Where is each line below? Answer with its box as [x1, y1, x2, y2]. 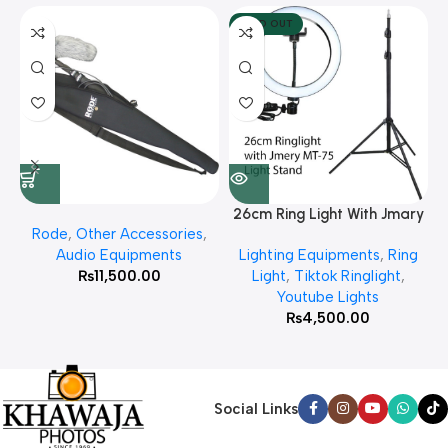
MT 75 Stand [281, 226, 375, 245]
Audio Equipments [56, 246, 183, 265]
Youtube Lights [277, 288, 380, 307]
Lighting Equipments [238, 246, 380, 265]
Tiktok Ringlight [293, 267, 401, 286]
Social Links [214, 399, 298, 418]
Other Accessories [75, 225, 203, 244]
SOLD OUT [238, 16, 293, 30]
